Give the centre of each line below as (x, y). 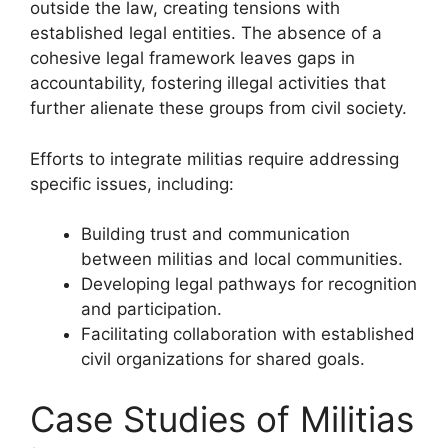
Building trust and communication (215, 234)
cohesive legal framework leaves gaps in (192, 58)
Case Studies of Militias (222, 418)
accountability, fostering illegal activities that (208, 83)
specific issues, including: (132, 183)
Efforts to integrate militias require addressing (214, 158)
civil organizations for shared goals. (223, 359)
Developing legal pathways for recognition (249, 284)
